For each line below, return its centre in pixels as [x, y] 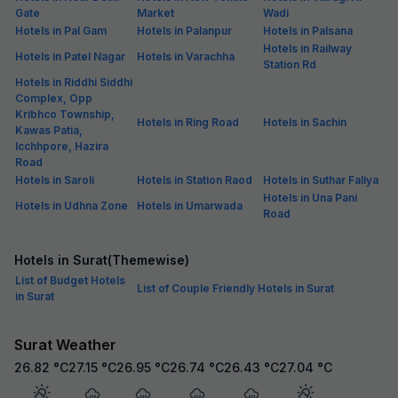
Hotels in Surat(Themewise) [102, 259]
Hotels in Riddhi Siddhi [74, 82]
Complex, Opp [54, 98]
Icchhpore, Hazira [62, 146]
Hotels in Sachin [305, 122]
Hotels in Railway [307, 48]
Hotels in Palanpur [184, 30]
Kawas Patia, [49, 130]
